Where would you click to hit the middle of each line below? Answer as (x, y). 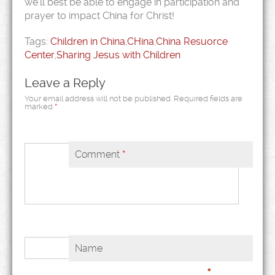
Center (40, 55)
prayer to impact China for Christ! (99, 16)
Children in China (88, 41)
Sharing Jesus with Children (118, 55)
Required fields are (208, 99)
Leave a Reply (65, 83)
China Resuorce (192, 41)
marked (40, 107)
